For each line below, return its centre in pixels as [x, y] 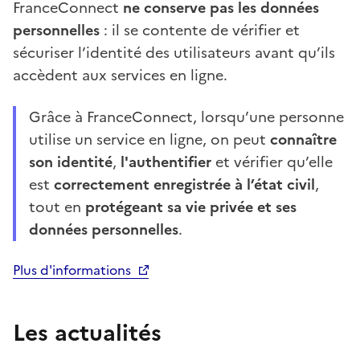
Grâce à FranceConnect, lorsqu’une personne [186, 117]
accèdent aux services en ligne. [120, 75]
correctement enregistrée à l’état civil [184, 184]
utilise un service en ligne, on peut [149, 139]
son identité [71, 162]
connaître [303, 139]
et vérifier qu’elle [272, 162]
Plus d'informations [72, 270]
